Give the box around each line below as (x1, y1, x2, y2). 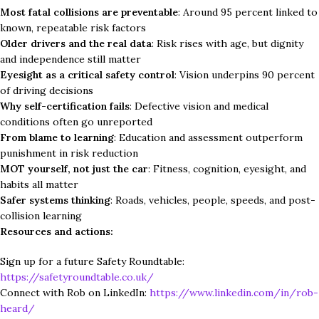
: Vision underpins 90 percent (174, 68, 315, 81)
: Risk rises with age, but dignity (152, 36, 303, 50)
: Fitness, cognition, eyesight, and (148, 162, 306, 175)
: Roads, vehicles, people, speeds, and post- (110, 193, 315, 206)
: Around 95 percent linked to (178, 5, 318, 19)
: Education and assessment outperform (114, 130, 303, 144)
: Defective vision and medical (130, 99, 268, 113)
